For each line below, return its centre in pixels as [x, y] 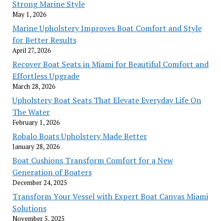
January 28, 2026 [36, 147]
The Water [31, 112]
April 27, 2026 [31, 51]
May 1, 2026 [29, 15]
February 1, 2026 [36, 123]
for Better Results [44, 40]
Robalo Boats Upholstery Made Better [79, 136]
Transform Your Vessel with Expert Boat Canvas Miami [110, 197]
